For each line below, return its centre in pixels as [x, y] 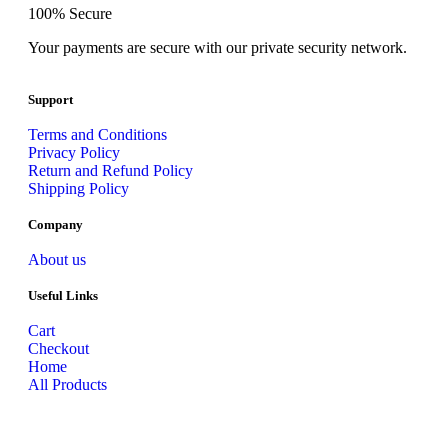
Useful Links [63, 296]
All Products [67, 385]
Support [50, 100]
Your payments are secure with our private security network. [217, 48]
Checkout [58, 349]
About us [57, 260]
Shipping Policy [78, 189]
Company [55, 225]
